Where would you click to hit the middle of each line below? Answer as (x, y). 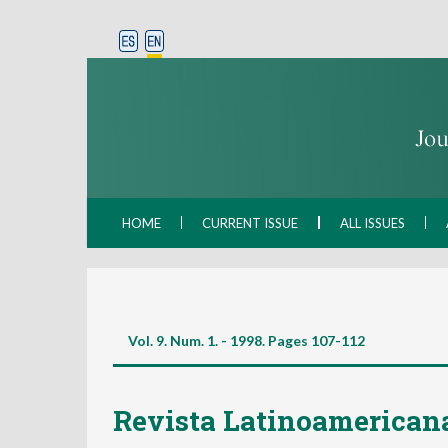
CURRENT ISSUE (250, 223)
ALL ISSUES (372, 223)
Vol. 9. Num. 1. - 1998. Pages (218, 340)
